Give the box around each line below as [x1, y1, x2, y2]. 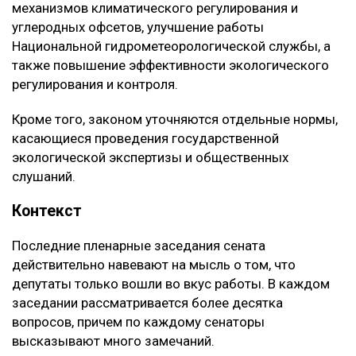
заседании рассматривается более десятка [12, 295, 283, 311]
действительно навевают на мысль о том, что [12, 257, 296, 273]
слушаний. [12, 168, 75, 185]
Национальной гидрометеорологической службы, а [12, 38, 331, 55]
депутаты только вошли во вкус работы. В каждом [12, 276, 330, 292]
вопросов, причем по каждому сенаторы [12, 314, 265, 331]
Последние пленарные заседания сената [12, 238, 265, 254]
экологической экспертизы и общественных [12, 149, 288, 166]
